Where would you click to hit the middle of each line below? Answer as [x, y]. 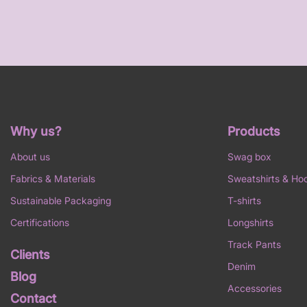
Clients [30, 254]
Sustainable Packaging [60, 200]
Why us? [36, 131]
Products [254, 131]
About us [30, 156]
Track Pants [255, 244]
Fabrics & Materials [52, 178]
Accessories [255, 288]
